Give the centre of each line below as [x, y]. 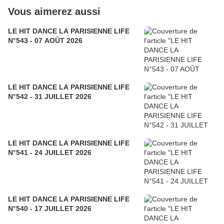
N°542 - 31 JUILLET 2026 [50, 97]
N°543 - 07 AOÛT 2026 [45, 41]
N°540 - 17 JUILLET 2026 [50, 209]
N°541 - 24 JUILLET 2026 [50, 153]
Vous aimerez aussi [54, 12]
